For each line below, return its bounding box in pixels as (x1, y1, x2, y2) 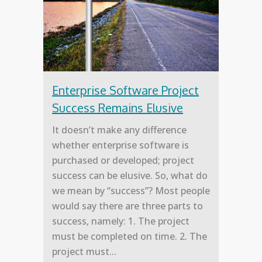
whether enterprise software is (52, 139, 189, 152)
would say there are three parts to (52, 199, 203, 213)
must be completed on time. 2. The (52, 230, 207, 243)
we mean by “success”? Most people (52, 184, 210, 198)
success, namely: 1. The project (52, 215, 189, 228)
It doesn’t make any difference (52, 123, 187, 137)
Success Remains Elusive (52, 100, 183, 116)
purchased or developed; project (52, 154, 194, 167)
